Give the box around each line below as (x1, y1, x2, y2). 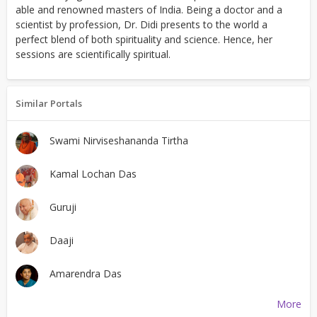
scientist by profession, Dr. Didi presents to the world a (16, 18, 267, 31)
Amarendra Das (50, 267, 122, 280)
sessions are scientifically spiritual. (16, 47, 171, 61)
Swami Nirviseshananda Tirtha (50, 134, 188, 147)
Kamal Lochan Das (50, 167, 137, 180)
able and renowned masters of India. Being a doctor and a (16, 3, 282, 16)
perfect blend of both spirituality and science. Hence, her (16, 33, 272, 46)
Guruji (50, 200, 76, 214)
